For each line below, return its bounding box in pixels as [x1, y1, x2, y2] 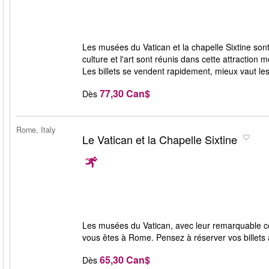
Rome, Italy [16, 124, 55, 135]
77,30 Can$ [100, 86, 150, 100]
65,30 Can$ [100, 252, 150, 267]
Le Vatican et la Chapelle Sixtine [82, 131, 237, 147]
